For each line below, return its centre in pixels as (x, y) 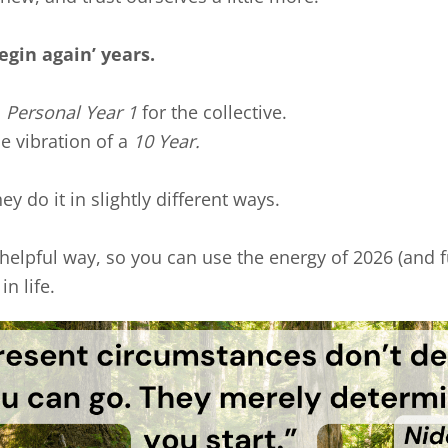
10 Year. (166, 141)
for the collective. (212, 112)
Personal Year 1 (71, 112)
